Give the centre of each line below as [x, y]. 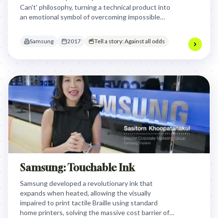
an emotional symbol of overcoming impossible [90, 17]
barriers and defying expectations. [72, 27]
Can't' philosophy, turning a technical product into [95, 7]
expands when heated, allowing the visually [85, 193]
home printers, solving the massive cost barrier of [95, 212]
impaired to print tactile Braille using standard [89, 203]
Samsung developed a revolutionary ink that [86, 183]
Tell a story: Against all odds [130, 41]
